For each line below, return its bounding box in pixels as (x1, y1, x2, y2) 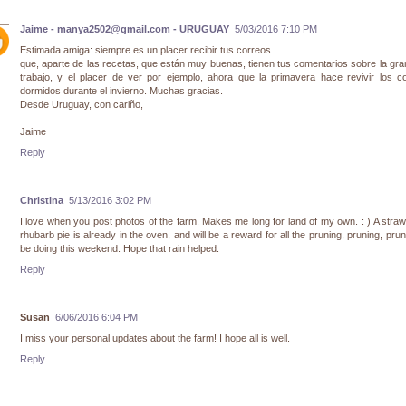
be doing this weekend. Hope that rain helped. (20, 242, 219, 254)
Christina (20, 194, 63, 206)
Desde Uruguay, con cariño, (20, 99, 143, 111)
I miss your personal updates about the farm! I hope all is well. (20, 332, 290, 343)
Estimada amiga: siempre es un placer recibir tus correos (20, 44, 271, 56)
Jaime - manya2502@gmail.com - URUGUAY (20, 24, 229, 35)
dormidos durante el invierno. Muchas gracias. (20, 85, 223, 97)
